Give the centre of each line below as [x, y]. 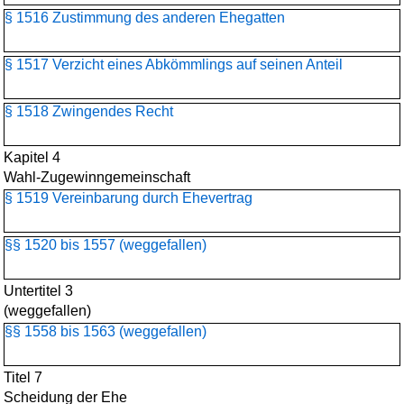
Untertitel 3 [38, 291]
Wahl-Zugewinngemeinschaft [97, 177]
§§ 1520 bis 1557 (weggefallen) [106, 245]
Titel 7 [23, 377]
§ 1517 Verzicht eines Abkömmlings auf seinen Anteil [174, 64]
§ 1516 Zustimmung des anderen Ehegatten [145, 18]
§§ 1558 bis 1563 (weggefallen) [106, 331]
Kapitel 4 [32, 157]
